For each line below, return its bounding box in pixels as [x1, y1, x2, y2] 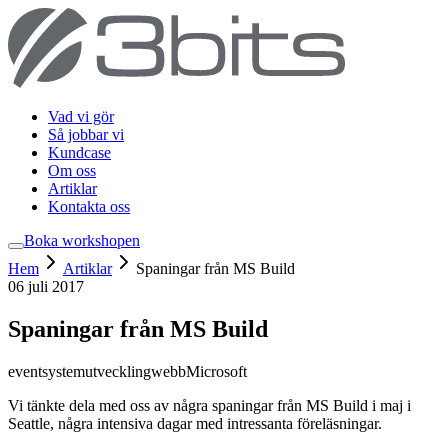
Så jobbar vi [48, 126, 124, 143]
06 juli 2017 [8, 278, 84, 295]
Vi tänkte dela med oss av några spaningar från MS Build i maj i [8, 396, 411, 414]
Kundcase [48, 144, 111, 161]
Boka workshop [24, 232, 125, 249]
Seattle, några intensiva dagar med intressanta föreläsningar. [8, 414, 382, 432]
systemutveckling [42, 362, 151, 380]
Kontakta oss [48, 198, 130, 215]
